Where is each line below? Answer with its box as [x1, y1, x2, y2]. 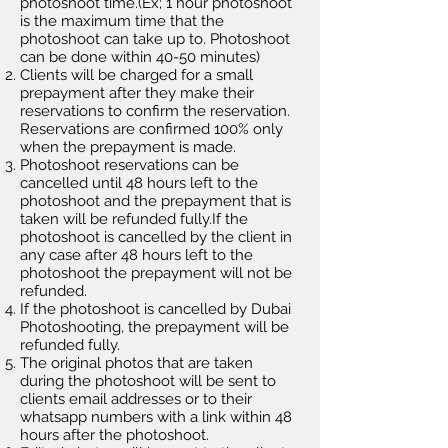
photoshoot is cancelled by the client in [20, 228, 292, 246]
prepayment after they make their [20, 84, 254, 102]
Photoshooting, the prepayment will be [20, 318, 289, 336]
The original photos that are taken [20, 354, 253, 372]
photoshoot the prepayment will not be [20, 264, 292, 282]
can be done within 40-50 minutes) [20, 48, 260, 66]
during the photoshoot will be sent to [20, 372, 276, 390]
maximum [61, 12, 131, 30]
